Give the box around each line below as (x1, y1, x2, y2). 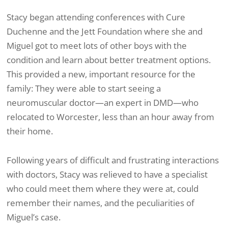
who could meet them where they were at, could (7, 183, 198, 195)
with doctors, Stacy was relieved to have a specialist (7, 168, 208, 181)
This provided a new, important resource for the (7, 68, 195, 80)
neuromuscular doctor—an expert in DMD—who (7, 96, 198, 108)
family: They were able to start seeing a (7, 82, 161, 94)
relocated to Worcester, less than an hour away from (7, 110, 214, 123)
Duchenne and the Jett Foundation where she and (7, 25, 203, 37)
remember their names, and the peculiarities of (7, 197, 194, 209)
